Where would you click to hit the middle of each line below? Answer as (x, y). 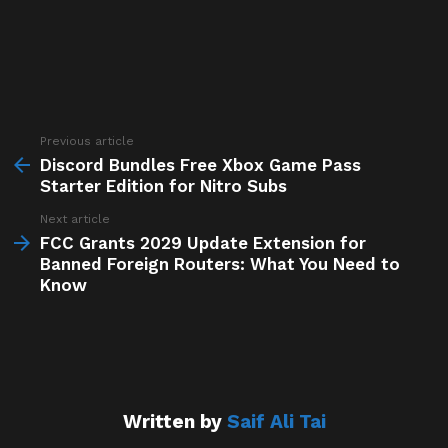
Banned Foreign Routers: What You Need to (220, 264)
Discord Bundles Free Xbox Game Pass (200, 165)
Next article (75, 219)
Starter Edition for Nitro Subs (163, 186)
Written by (174, 422)
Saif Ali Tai (276, 422)
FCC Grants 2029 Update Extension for (203, 243)
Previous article (87, 141)
